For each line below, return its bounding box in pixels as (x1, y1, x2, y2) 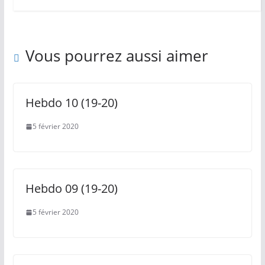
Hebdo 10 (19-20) (25, 95, 118, 111)
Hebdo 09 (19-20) (25, 180, 118, 197)
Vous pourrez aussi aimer (25, 45, 208, 67)
